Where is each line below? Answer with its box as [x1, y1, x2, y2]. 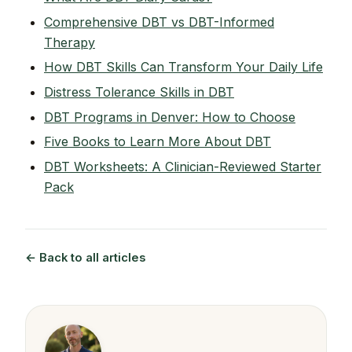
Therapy [44, 34, 95, 50]
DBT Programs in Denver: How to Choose [44, 108, 295, 125]
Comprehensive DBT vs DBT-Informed [44, 13, 274, 30]
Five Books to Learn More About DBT [44, 134, 271, 150]
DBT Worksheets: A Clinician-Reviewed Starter [44, 158, 321, 174]
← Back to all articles [25, 250, 145, 265]
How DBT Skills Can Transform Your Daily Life [44, 59, 323, 75]
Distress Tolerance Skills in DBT [44, 83, 234, 100]
